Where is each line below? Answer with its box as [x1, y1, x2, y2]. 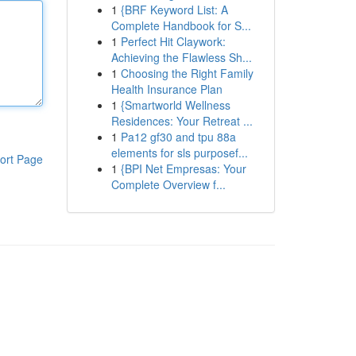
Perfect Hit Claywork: [120, 33, 226, 49]
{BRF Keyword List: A [120, 2, 228, 17]
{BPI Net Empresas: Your [120, 161, 246, 176]
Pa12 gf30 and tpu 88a [120, 129, 236, 145]
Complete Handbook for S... [110, 17, 251, 33]
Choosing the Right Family [120, 65, 253, 81]
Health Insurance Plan [110, 81, 222, 97]
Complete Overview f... [110, 176, 226, 192]
